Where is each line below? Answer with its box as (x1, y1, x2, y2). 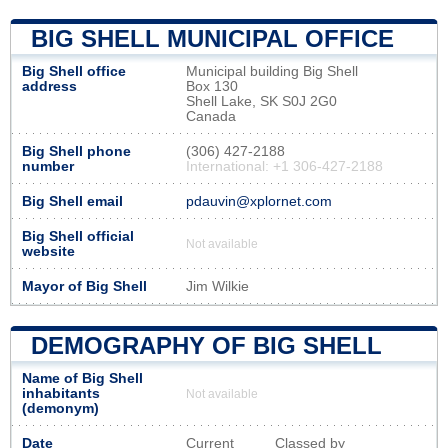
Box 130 (186, 78, 238, 94)
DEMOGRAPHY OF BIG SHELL (31, 331, 382, 359)
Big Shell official (22, 228, 134, 244)
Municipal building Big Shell (186, 63, 358, 79)
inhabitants (22, 385, 100, 401)
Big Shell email (22, 193, 123, 209)
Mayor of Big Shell (22, 278, 147, 294)
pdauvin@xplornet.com (186, 193, 332, 209)
